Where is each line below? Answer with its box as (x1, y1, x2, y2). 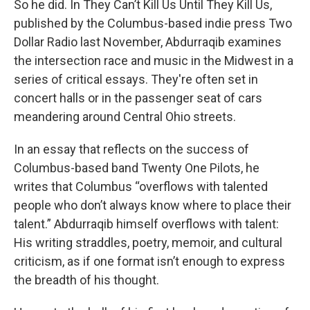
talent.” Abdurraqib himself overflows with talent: (14, 217, 279, 231)
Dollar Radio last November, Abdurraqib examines (14, 35, 282, 49)
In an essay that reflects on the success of (14, 142, 249, 156)
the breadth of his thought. (14, 273, 159, 287)
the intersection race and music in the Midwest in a (14, 53, 293, 68)
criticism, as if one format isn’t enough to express (14, 254, 285, 268)
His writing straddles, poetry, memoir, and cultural (14, 235, 282, 250)
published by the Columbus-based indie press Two (14, 16, 292, 30)
